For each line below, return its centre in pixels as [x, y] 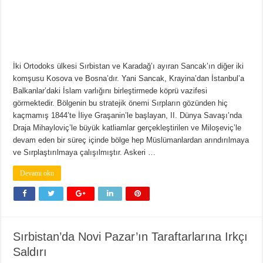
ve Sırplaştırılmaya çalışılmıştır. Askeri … [85, 152]
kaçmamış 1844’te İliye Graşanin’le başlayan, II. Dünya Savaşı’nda [128, 115]
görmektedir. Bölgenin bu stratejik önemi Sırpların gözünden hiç [121, 103]
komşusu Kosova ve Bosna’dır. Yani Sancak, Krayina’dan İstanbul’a [129, 78]
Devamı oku [37, 173]
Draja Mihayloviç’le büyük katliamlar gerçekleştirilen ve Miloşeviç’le [127, 127]
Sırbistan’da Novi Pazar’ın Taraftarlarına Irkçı [131, 236]
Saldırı [30, 252]
